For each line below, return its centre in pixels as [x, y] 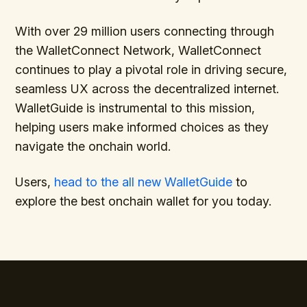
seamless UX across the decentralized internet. [147, 88]
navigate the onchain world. [93, 146]
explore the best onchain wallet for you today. [144, 201]
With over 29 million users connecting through [145, 31]
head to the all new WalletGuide [144, 182]
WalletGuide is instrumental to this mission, [135, 108]
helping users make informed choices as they [142, 127]
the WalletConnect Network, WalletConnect [138, 50]
